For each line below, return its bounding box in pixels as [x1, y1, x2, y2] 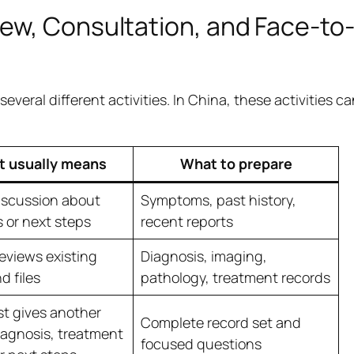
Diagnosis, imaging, [140, 247, 267, 266]
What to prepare [179, 154, 292, 174]
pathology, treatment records [140, 268, 330, 288]
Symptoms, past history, [140, 190, 296, 210]
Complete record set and [140, 313, 301, 333]
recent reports [140, 212, 233, 232]
